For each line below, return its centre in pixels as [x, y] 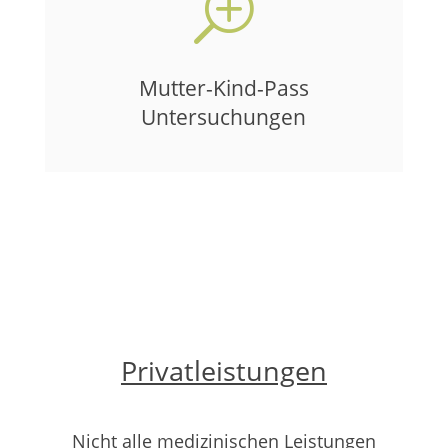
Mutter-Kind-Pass [223, 88]
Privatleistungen [223, 370]
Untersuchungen [224, 117]
